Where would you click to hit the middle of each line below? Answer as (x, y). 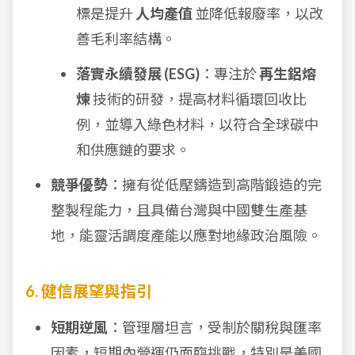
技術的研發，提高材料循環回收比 (198, 99)
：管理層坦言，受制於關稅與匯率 (215, 327)
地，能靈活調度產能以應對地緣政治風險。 (186, 235)
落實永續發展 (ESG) (138, 74)
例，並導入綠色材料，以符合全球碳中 (197, 124)
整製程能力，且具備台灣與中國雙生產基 (179, 210)
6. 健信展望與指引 (89, 291)
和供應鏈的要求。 (133, 150)
